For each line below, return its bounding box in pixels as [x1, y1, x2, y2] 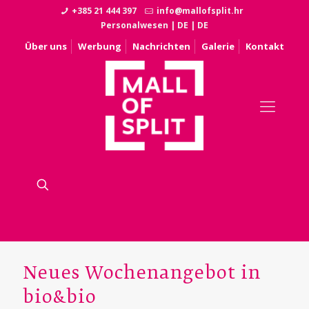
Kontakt [246, 40, 284, 52]
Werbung [78, 40, 121, 52]
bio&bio [23, 289, 97, 307]
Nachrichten [132, 40, 190, 52]
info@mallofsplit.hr [156, 5, 243, 17]
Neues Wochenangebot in [23, 265, 261, 283]
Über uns [25, 40, 67, 52]
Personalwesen [101, 19, 168, 31]
